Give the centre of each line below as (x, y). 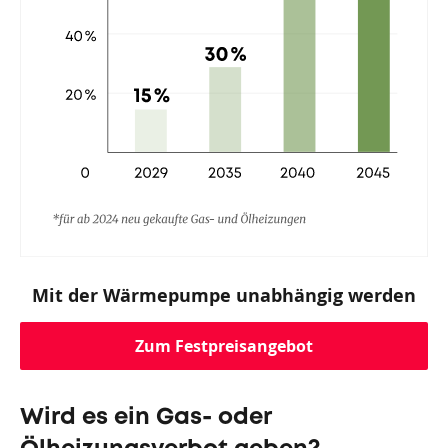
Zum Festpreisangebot (224, 345)
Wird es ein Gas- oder (145, 417)
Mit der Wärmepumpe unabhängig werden (224, 295)
